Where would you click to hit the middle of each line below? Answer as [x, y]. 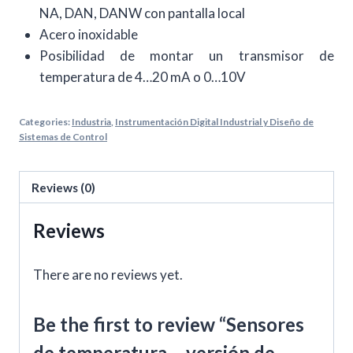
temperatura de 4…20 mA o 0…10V [142, 77]
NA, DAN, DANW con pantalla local [142, 13]
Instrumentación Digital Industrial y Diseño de [214, 122]
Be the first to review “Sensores [169, 325]
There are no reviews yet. [108, 275]
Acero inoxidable [88, 35]
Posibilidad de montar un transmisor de [186, 56]
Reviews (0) [64, 187]
